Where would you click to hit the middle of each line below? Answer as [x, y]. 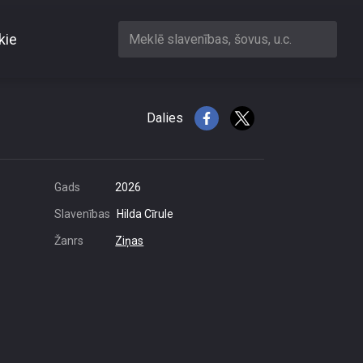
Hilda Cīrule [145, 214]
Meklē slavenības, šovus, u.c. [210, 39]
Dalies [165, 118]
